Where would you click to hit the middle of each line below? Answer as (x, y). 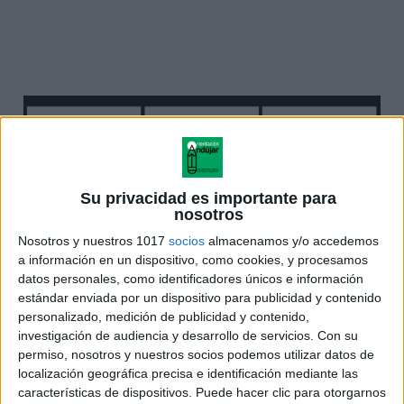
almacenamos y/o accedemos (292, 241)
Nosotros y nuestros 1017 (93, 241)
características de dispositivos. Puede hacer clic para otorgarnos (202, 393)
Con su (338, 336)
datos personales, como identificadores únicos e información (191, 279)
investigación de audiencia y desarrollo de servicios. (166, 336)
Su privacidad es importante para (209, 199)
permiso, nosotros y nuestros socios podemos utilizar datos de (196, 355)
